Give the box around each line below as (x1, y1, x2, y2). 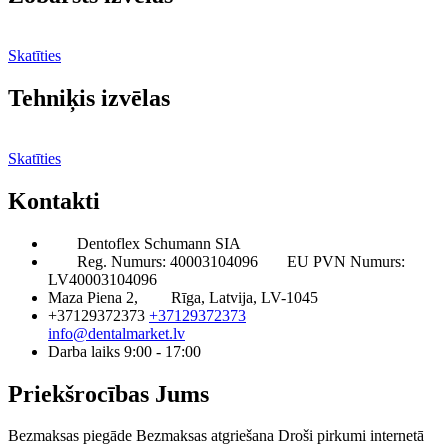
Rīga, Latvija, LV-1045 (171, 288, 318, 306)
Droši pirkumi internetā (278, 427, 424, 445)
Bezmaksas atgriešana (136, 427, 274, 445)
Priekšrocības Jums (8, 380, 209, 407)
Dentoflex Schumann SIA (77, 234, 241, 252)
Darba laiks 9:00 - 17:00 (48, 342, 201, 360)
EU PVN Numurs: (287, 252, 405, 270)
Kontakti (8, 187, 100, 214)
